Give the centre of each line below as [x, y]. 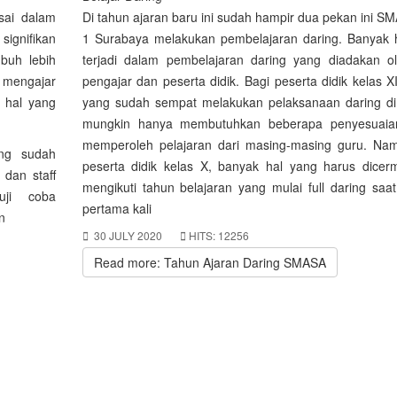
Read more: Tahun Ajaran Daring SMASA [210, 262]
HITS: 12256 [218, 235]
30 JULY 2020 [128, 235]
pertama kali [117, 208]
